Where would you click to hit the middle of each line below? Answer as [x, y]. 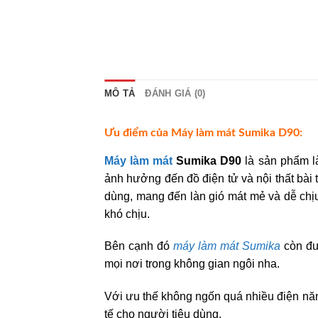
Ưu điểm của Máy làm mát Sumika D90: [203, 132]
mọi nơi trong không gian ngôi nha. [192, 264]
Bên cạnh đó [139, 246]
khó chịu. [127, 214]
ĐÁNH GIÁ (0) [175, 93]
